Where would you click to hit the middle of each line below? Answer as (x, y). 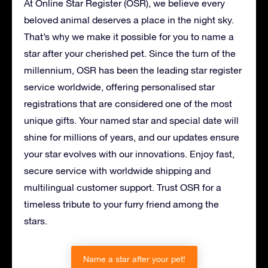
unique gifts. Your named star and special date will (131, 120)
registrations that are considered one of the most (128, 103)
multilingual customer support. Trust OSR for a (123, 187)
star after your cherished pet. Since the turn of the (130, 53)
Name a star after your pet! (134, 259)
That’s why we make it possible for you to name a (129, 36)
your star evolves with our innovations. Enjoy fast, (129, 153)
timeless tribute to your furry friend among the (121, 204)
